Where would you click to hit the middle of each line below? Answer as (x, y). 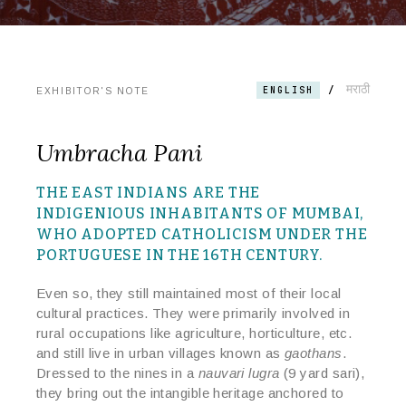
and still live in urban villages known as (160, 353)
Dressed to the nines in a (117, 373)
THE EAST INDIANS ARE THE (149, 193)
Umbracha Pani (119, 153)
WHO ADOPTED (97, 235)
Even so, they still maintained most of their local (189, 294)
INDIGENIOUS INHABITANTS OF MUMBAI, (200, 214)
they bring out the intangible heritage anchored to (190, 393)
